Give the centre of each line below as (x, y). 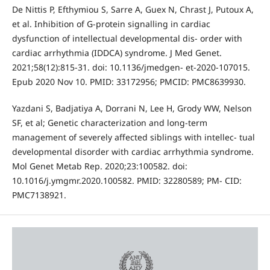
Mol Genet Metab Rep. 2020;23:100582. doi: (99, 166)
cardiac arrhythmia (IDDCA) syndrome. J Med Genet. (117, 53)
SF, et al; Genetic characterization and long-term (109, 123)
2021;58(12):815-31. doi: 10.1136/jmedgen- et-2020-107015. (131, 67)
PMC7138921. (39, 195)
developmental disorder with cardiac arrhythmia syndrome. (133, 152)
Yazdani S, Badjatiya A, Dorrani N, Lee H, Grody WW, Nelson (132, 108)
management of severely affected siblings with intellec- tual (133, 137)
